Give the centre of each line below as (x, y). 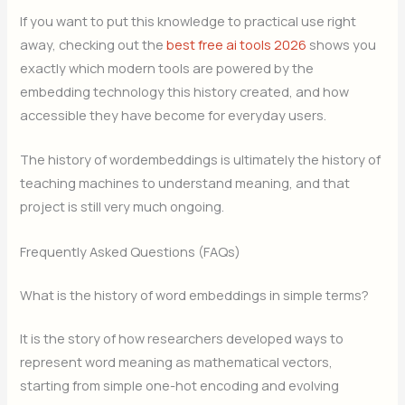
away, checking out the (94, 45)
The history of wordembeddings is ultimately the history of (201, 160)
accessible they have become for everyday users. (174, 115)
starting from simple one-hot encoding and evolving (180, 385)
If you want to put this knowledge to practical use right (188, 21)
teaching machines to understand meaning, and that (185, 183)
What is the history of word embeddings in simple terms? (195, 294)
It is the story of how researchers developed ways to (182, 338)
